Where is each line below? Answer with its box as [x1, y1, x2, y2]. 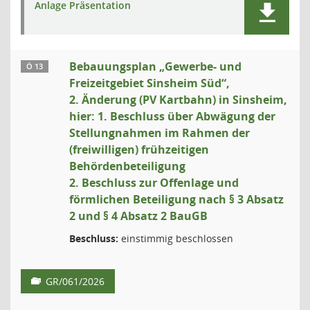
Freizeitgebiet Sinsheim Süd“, [69, 75, 230, 91]
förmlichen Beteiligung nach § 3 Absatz [69, 192, 284, 207]
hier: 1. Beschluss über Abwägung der [69, 109, 275, 124]
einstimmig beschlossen [118, 232, 233, 245]
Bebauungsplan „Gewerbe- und [69, 59, 241, 74]
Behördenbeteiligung [69, 158, 185, 174]
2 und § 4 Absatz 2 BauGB [69, 208, 208, 224]
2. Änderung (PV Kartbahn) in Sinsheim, [69, 92, 287, 107]
